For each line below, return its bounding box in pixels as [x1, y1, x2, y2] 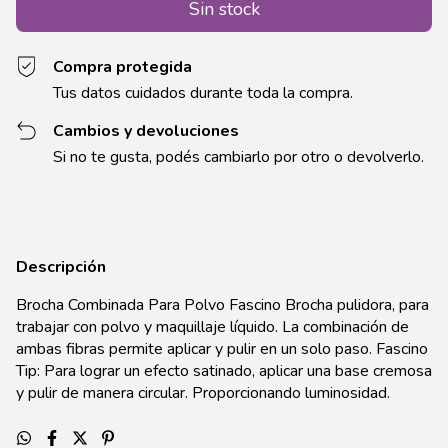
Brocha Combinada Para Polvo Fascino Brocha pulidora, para [16, 294, 429, 317]
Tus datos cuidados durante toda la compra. [53, 82, 354, 105]
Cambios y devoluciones [53, 120, 240, 143]
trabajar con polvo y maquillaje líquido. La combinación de [16, 316, 409, 339]
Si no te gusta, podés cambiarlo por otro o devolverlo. [53, 146, 425, 169]
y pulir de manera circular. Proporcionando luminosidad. [16, 382, 390, 405]
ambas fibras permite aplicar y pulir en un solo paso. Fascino [16, 338, 428, 361]
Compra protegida [53, 56, 193, 79]
